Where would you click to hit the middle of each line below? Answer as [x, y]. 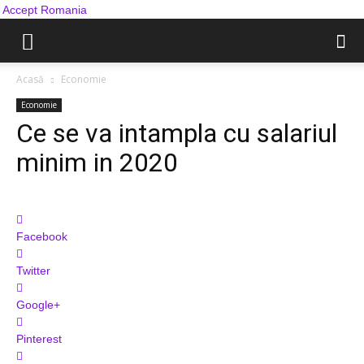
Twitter [33, 271]
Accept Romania [45, 10]
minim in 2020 [97, 162]
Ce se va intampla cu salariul [177, 133]
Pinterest [39, 339]
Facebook [42, 236]
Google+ [38, 305]
